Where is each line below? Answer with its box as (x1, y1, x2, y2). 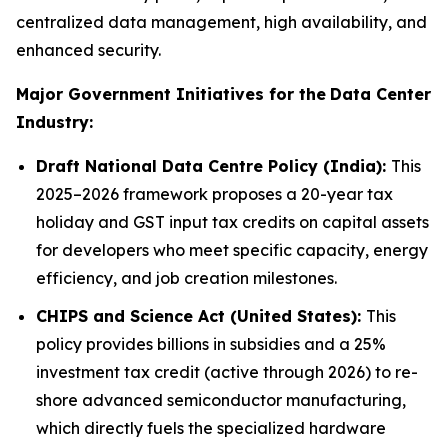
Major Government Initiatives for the (16, 83, 326, 104)
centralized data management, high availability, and (16, 11, 427, 32)
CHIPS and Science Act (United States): (36, 306, 366, 327)
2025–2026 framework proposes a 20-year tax (36, 183, 393, 204)
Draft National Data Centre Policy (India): (36, 155, 391, 176)
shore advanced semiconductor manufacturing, (36, 390, 406, 411)
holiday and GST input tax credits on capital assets (36, 211, 429, 232)
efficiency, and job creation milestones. (36, 267, 337, 288)
